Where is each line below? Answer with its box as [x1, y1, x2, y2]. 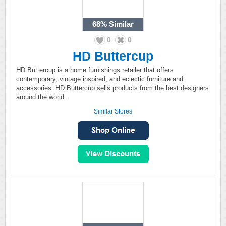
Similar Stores [94, 108, 132, 115]
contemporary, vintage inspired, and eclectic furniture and [16, 75, 183, 83]
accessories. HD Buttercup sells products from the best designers [16, 84, 209, 92]
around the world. [16, 93, 66, 101]
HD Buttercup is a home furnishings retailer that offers [16, 66, 174, 74]
